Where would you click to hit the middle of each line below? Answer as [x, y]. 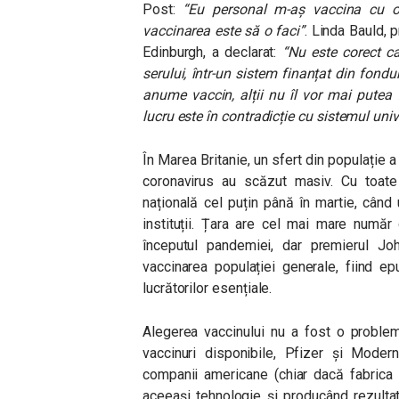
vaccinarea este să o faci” [224, 31]
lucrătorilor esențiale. [209, 288]
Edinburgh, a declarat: [212, 52]
